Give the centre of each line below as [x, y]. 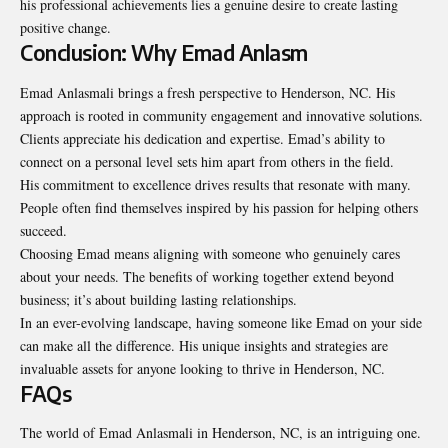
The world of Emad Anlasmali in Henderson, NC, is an [178, 432]
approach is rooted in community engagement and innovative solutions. [221, 115]
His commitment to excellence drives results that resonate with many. [215, 184]
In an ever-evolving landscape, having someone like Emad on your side [221, 322]
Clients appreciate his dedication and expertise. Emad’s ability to [202, 138]
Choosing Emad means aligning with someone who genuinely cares [210, 253]
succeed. [43, 230]
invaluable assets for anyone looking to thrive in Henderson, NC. [202, 368]
